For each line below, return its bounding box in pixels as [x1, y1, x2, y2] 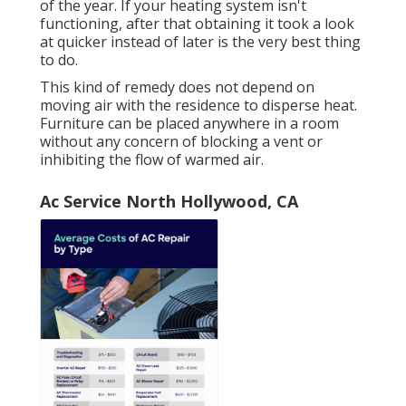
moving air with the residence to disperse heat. [40, 95, 357, 116]
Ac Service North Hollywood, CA [40, 190, 298, 213]
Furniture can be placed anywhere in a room [40, 113, 339, 134]
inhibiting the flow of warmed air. [40, 150, 264, 170]
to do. [40, 50, 78, 71]
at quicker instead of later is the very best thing [40, 32, 361, 53]
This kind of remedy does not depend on [40, 77, 314, 98]
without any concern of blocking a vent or [40, 131, 323, 152]
